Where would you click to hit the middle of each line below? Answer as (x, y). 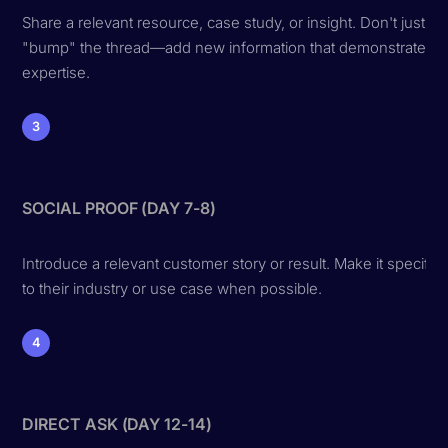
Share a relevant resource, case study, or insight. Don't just (224, 22)
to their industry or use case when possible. (172, 288)
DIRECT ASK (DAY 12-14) (117, 423)
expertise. (56, 72)
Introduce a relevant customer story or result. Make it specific (231, 263)
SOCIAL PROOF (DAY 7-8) (119, 207)
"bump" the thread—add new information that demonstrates (228, 47)
